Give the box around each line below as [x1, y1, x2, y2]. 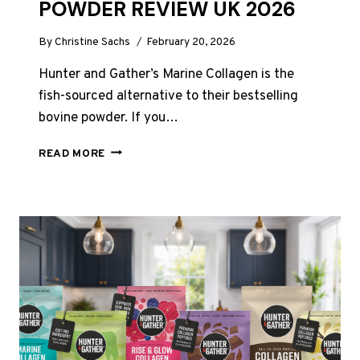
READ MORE [39, 146, 106, 161]
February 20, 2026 [146, 35, 236, 49]
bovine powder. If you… [39, 108, 178, 127]
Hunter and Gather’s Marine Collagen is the [39, 65, 294, 84]
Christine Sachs [55, 35, 131, 49]
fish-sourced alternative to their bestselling [39, 87, 298, 105]
